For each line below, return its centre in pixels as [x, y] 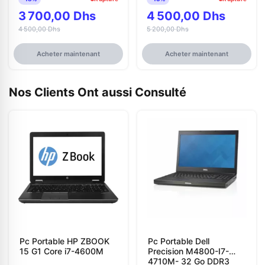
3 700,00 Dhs [57, 16]
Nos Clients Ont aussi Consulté [98, 93]
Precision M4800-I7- [188, 251]
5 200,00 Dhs [168, 29]
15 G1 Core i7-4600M [62, 251]
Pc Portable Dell [179, 241]
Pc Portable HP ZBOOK [64, 241]
